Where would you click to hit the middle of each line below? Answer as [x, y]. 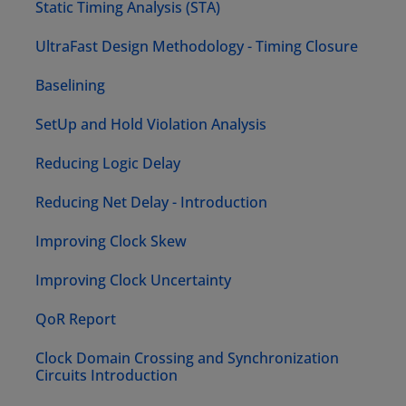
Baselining [71, 86]
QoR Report [76, 319]
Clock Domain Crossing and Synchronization [188, 358]
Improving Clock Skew [111, 242]
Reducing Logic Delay [108, 164]
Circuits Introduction [107, 376]
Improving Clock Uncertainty [134, 280]
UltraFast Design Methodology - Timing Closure [197, 47]
